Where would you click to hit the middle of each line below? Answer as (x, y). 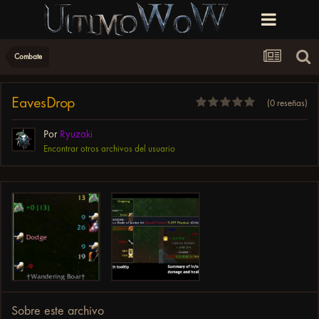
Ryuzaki (76, 134)
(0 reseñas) (287, 103)
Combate (28, 57)
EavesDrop (44, 103)
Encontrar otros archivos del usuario (109, 149)
